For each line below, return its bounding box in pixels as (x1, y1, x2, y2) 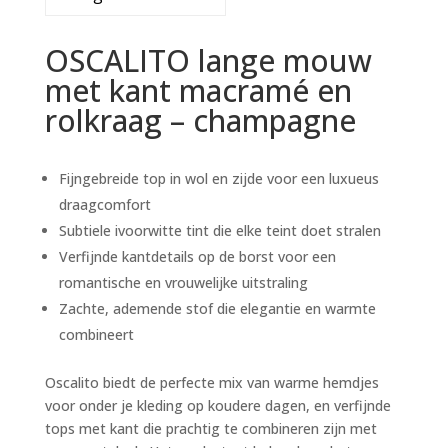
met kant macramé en (44, 70, 352, 111)
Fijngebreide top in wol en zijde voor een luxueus (58, 169, 379, 188)
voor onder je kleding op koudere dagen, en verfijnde (44, 396, 391, 415)
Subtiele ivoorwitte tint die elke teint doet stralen (58, 221, 381, 240)
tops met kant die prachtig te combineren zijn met (44, 419, 377, 438)
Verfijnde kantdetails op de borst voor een (58, 247, 336, 266)
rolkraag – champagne (44, 100, 356, 141)
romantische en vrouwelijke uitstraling (58, 273, 308, 292)
